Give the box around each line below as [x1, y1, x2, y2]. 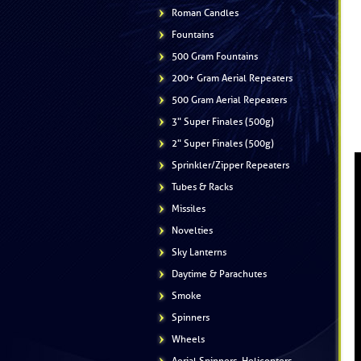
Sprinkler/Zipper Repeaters [172, 160, 289, 171]
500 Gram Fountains [172, 51, 258, 62]
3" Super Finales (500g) [172, 116, 274, 127]
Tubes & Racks [172, 181, 233, 193]
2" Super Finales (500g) [172, 138, 274, 149]
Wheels [172, 334, 205, 345]
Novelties [172, 225, 213, 236]
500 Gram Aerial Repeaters [172, 94, 287, 106]
